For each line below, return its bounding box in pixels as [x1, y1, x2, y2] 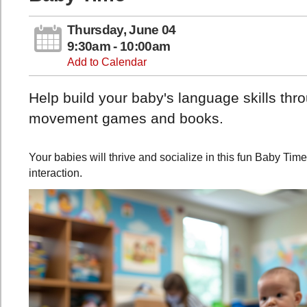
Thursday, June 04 [67, 23, 176, 38]
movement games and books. [29, 110, 223, 127]
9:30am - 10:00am [67, 39, 171, 54]
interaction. [29, 167, 82, 179]
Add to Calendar [67, 56, 147, 69]
